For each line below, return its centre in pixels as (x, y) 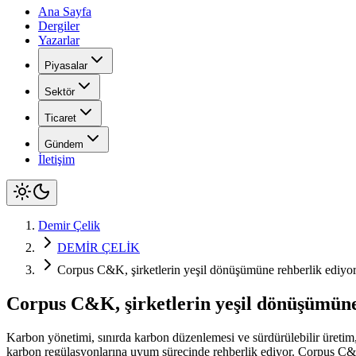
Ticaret (60, 118)
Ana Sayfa (65, 12)
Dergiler (59, 26)
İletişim (56, 159)
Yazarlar (59, 40)
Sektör (60, 92)
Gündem (64, 144)
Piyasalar (66, 66)
